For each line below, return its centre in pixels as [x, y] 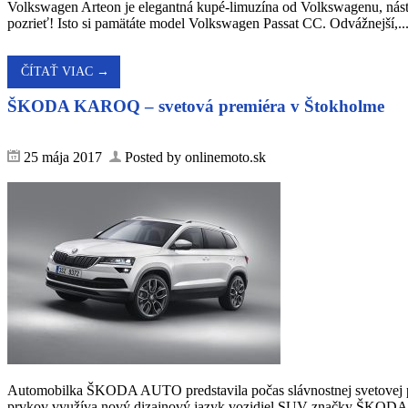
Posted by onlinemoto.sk [194, 158]
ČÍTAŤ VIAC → [65, 71]
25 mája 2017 [65, 158]
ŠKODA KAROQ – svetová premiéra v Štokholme [196, 106]
